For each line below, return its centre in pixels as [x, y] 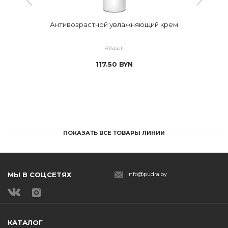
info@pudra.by [147, 174]
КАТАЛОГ [25, 222]
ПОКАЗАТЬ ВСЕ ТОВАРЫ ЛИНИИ [114, 133]
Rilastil [114, 48]
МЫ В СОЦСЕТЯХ [39, 175]
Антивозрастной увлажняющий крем [114, 24]
